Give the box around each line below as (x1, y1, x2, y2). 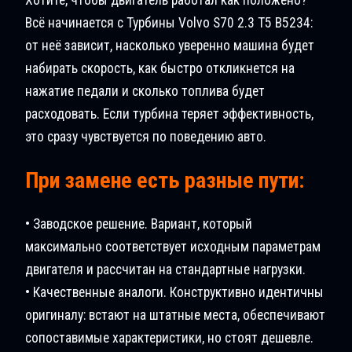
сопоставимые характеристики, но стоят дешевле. (25, 330, 313, 346)
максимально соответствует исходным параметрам (25, 239, 321, 255)
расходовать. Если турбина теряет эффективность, (25, 105, 313, 122)
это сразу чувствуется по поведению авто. (25, 128, 266, 145)
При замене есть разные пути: (25, 167, 304, 194)
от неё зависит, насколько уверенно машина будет (25, 37, 314, 53)
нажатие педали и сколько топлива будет (25, 82, 265, 99)
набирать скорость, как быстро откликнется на (25, 60, 295, 76)
